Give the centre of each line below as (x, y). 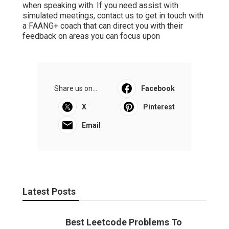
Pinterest (159, 107)
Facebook (158, 89)
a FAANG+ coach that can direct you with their (103, 26)
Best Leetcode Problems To (124, 222)
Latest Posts (49, 192)
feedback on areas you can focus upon (91, 36)
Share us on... (76, 89)
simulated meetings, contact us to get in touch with (113, 16)
